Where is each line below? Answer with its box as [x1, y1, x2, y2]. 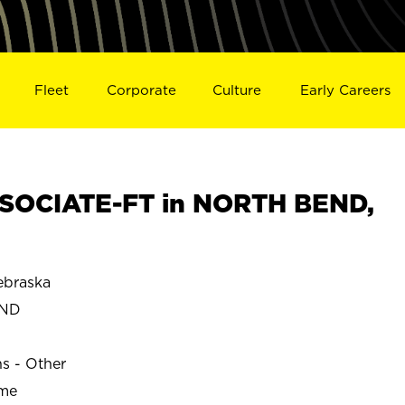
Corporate [106, 81, 176, 98]
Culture [212, 81, 262, 98]
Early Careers [300, 81, 391, 98]
